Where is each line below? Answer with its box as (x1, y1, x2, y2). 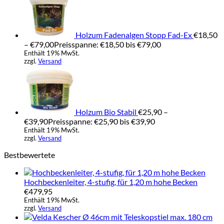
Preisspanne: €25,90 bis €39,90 (48, 116, 155, 126)
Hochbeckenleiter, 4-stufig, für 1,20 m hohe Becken (24, 176, 197, 186)
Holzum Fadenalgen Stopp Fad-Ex (75, 29, 192, 39)
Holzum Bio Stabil (75, 106, 136, 116)
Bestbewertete (4, 149, 55, 159)
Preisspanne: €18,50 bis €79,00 (54, 39, 161, 49)
